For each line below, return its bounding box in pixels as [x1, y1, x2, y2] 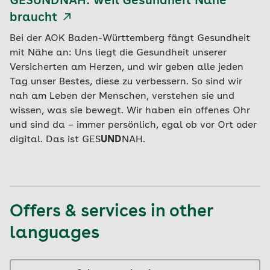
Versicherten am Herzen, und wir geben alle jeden [10, 62, 243, 72]
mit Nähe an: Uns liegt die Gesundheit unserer [10, 48, 227, 58]
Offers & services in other [10, 203, 213, 221]
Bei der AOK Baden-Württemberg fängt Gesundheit [10, 33, 250, 43]
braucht [10, 11, 57, 24]
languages [10, 225, 99, 242]
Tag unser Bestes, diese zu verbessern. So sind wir [10, 77, 242, 87]
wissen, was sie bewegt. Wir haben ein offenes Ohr [10, 105, 250, 116]
